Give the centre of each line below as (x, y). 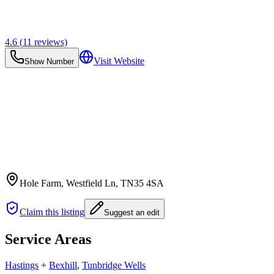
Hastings (22, 265)
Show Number (49, 61)
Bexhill (63, 265)
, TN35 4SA (140, 183)
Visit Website (119, 61)
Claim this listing (52, 212)
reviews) (50, 42)
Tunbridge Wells (114, 265)
